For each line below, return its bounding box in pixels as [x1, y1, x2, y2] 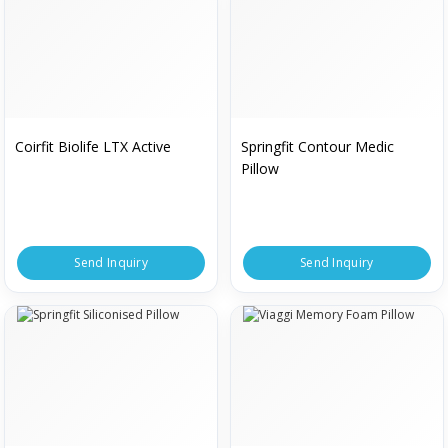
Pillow [241, 158, 279, 178]
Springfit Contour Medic [241, 136, 394, 156]
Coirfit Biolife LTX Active [15, 136, 172, 156]
